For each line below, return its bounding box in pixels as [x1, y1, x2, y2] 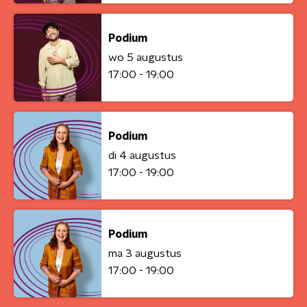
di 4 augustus [108, 150, 176, 161]
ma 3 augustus [108, 248, 182, 259]
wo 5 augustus [108, 52, 183, 63]
